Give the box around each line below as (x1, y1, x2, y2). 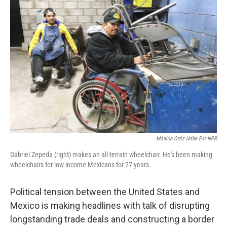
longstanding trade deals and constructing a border (10, 214, 214, 224)
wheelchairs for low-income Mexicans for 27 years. (10, 161, 151, 169)
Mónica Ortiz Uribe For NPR (156, 135, 217, 142)
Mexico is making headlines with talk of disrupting (10, 200, 210, 211)
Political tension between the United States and (10, 186, 200, 197)
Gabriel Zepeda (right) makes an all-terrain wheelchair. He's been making (10, 150, 212, 159)
